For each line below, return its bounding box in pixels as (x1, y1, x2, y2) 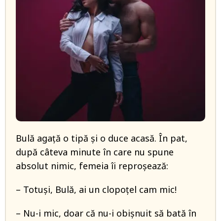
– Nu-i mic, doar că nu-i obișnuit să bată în (16, 207, 196, 219)
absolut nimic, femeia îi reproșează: (16, 160, 168, 172)
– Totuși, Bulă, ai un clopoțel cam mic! (16, 184, 177, 195)
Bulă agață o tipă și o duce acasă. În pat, (16, 132, 187, 144)
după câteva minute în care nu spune (16, 146, 174, 158)
